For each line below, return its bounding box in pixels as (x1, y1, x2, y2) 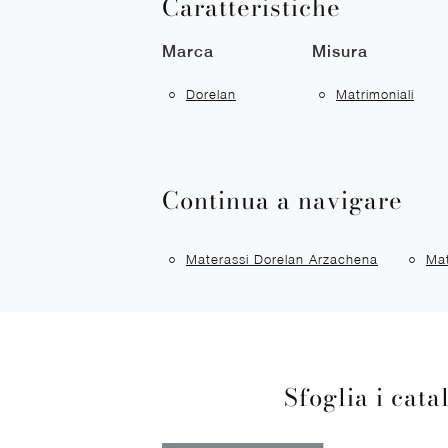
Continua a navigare (162, 182, 403, 220)
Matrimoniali (336, 86, 414, 103)
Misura (312, 42, 368, 62)
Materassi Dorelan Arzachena (186, 251, 378, 268)
